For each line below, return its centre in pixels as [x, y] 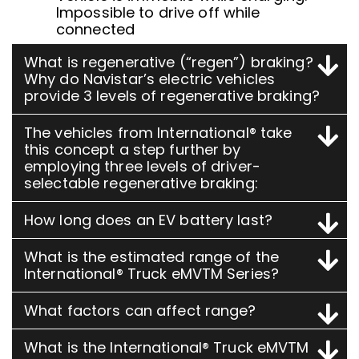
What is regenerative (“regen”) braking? [169, 62]
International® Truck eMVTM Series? [152, 273]
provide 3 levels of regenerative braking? [172, 95]
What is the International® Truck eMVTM [167, 347]
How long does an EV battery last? [148, 220]
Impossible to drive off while [158, 12]
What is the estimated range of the [152, 256]
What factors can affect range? [140, 310]
